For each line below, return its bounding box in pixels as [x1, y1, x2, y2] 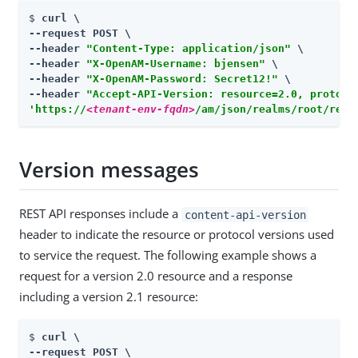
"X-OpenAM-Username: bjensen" [86, 58, 265, 70]
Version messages [19, 154, 199, 184]
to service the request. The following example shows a [19, 247, 316, 264]
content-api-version [184, 208, 306, 221]
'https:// [29, 103, 86, 116]
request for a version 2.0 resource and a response [19, 268, 292, 284]
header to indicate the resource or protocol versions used [19, 226, 334, 243]
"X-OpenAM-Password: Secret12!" [86, 73, 278, 86]
